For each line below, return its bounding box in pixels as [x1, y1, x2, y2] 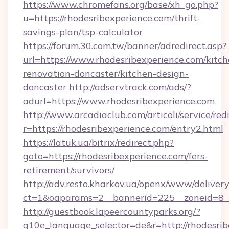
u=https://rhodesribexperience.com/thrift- [23, 12, 201, 24]
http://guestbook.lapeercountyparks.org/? [23, 205, 200, 217]
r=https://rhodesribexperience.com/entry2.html [23, 123, 223, 134]
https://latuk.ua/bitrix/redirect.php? [23, 136, 174, 148]
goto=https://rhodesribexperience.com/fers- [23, 150, 208, 162]
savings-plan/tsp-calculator [23, 26, 143, 38]
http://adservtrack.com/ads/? [69, 81, 191, 93]
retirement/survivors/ [23, 164, 114, 176]
